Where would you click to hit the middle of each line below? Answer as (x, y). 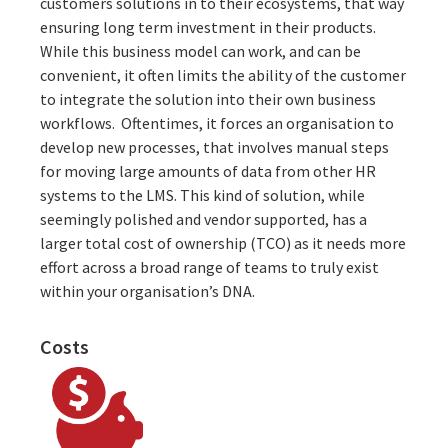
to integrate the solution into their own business (208, 98)
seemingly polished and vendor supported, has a (203, 218)
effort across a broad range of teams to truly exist (209, 266)
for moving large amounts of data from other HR (208, 170)
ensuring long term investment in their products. (208, 26)
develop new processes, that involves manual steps (214, 146)
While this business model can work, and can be (200, 50)
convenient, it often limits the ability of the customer (223, 74)
